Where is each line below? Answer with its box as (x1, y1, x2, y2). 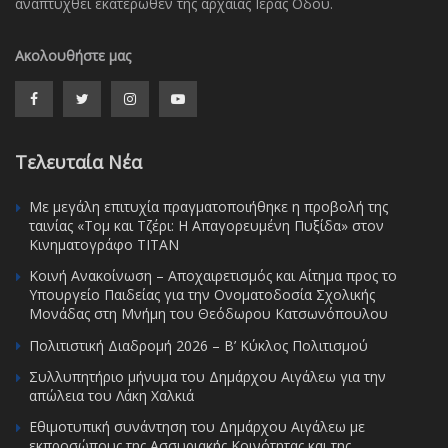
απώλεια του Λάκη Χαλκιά (29, 385, 194, 405)
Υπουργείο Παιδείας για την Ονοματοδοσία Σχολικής (29, 284, 375, 304)
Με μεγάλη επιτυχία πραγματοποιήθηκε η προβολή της (29, 196, 388, 216)
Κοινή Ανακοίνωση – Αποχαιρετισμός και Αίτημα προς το (29, 265, 397, 285)
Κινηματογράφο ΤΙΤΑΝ (29, 234, 179, 254)
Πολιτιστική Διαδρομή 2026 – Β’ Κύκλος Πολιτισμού (29, 335, 368, 355)
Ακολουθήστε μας (15, 45, 131, 65)
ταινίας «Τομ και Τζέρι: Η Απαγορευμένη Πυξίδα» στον (29, 215, 384, 235)
